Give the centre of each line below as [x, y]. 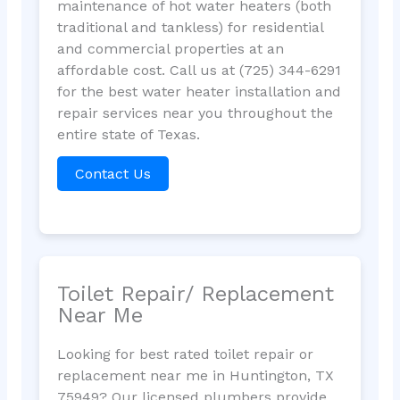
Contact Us [112, 174]
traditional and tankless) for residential [190, 28]
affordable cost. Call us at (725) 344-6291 [199, 71]
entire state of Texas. [128, 135]
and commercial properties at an [170, 49]
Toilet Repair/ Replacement [195, 293]
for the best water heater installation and [199, 92]
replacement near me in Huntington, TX [195, 375]
